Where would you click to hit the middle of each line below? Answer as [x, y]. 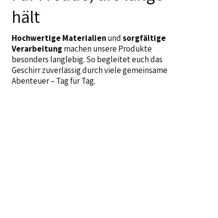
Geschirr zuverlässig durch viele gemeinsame [89, 70]
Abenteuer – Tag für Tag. [53, 81]
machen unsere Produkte [107, 48]
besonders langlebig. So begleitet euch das [87, 59]
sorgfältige [144, 38]
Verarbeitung [37, 48]
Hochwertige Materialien [59, 38]
